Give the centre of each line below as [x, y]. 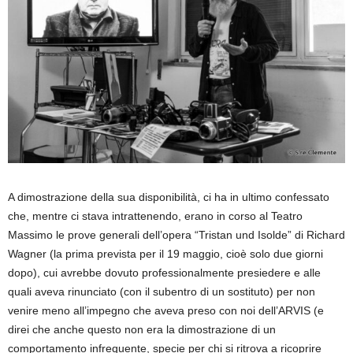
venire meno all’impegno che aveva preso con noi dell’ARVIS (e [166, 311]
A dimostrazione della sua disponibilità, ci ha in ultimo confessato [169, 197]
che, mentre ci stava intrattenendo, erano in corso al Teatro [155, 216]
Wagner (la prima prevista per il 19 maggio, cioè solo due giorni [165, 254]
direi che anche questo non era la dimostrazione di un [142, 330]
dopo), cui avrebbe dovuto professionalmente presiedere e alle [164, 273]
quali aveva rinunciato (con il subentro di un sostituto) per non [162, 292]
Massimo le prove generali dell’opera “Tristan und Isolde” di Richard [176, 235]
